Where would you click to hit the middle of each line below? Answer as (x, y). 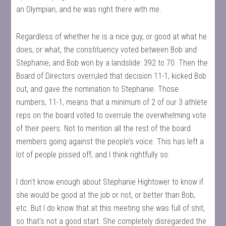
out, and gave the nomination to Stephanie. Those (98, 89)
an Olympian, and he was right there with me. (89, 9)
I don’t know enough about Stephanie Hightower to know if (110, 182)
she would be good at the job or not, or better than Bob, (106, 195)
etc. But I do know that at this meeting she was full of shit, (111, 208)
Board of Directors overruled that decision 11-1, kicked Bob (111, 76)
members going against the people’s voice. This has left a (110, 142)
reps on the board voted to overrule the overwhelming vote (111, 115)
